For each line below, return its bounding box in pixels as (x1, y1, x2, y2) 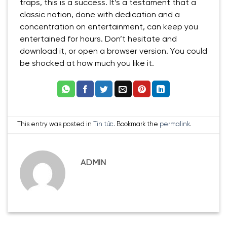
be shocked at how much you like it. (20, 59, 154, 68)
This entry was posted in (17, 121, 94, 128)
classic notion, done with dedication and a (20, 10, 180, 19)
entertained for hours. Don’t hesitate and (20, 34, 177, 44)
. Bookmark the (113, 121, 160, 128)
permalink (160, 121, 191, 128)
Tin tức (93, 121, 114, 128)
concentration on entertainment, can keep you (20, 22, 198, 31)
